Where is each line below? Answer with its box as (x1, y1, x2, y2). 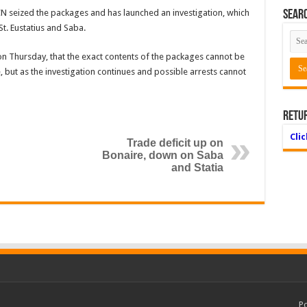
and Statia (171, 162, 223, 173)
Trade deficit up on (126, 137, 223, 149)
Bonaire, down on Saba (101, 149, 223, 161)
